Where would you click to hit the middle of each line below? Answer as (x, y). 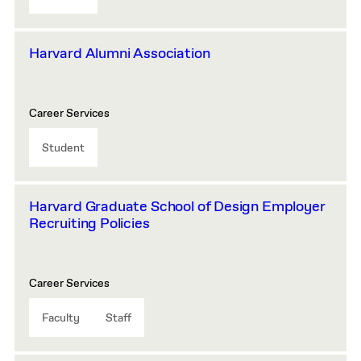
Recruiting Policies (89, 224)
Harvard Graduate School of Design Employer (177, 207)
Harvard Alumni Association (120, 54)
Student (63, 148)
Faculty (61, 318)
